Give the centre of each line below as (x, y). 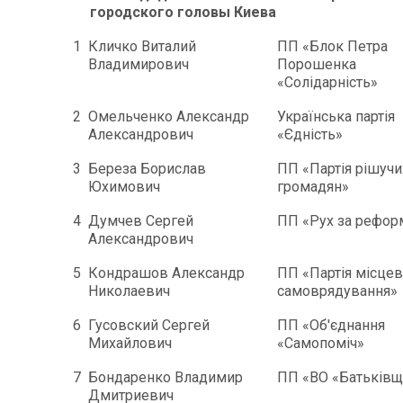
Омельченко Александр (169, 116)
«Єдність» (310, 134)
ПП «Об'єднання (331, 325)
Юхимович (124, 186)
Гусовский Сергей (149, 325)
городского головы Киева (183, 12)
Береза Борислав (147, 168)
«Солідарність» (327, 82)
